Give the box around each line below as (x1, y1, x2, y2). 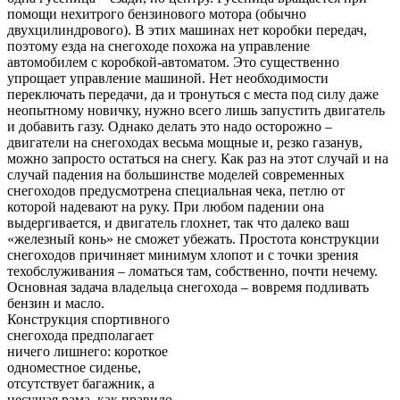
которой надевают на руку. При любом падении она (7, 198, 324, 214)
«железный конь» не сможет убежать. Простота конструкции (7, 230, 379, 246)
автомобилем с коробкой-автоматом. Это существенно (7, 54, 339, 70)
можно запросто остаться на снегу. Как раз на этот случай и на (7, 150, 388, 166)
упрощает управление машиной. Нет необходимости (7, 70, 329, 86)
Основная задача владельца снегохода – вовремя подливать (7, 279, 369, 295)
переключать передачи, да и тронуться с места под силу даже (7, 86, 379, 102)
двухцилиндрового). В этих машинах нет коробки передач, (7, 21, 367, 37)
